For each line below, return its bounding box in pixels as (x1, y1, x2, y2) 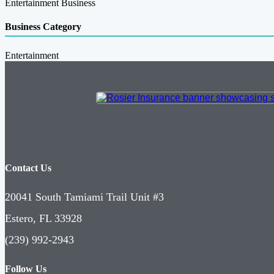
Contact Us (5, 162, 51, 173)
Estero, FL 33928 (5, 212, 82, 225)
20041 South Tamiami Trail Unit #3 (5, 191, 164, 204)
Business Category (5, 21, 81, 32)
